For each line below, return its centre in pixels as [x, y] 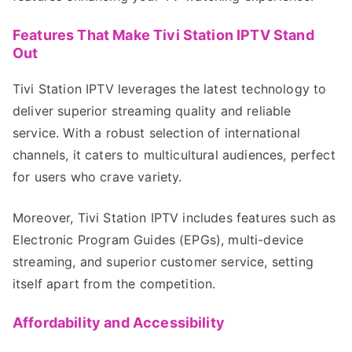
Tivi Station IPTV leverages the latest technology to [170, 88]
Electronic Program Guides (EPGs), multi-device [158, 239]
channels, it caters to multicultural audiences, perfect [174, 154]
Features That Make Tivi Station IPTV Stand [163, 35]
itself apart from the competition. [114, 283]
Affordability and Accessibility [119, 322]
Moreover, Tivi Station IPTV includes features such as [174, 217]
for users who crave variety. [97, 176]
